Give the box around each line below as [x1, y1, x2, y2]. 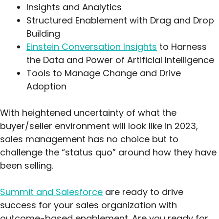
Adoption [26, 80, 66, 93]
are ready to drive [103, 186, 183, 198]
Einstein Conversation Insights [26, 41, 157, 53]
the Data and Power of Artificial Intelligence [26, 54, 214, 66]
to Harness [157, 41, 207, 53]
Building [26, 27, 60, 40]
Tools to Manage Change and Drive [26, 67, 181, 80]
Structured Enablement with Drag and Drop [26, 14, 214, 27]
